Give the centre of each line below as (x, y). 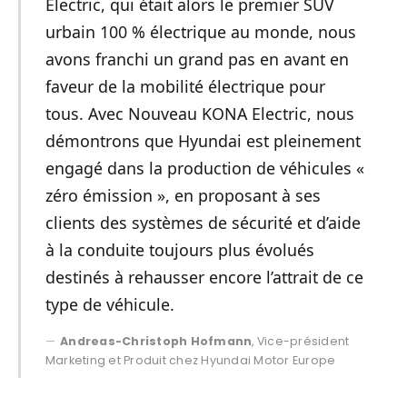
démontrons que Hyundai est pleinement (203, 140)
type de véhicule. (109, 304)
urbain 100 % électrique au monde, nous (200, 31)
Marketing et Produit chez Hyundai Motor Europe (190, 360)
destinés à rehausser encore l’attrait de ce (204, 277)
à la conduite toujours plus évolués (179, 249)
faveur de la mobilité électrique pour (185, 86)
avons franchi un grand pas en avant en (197, 59)
